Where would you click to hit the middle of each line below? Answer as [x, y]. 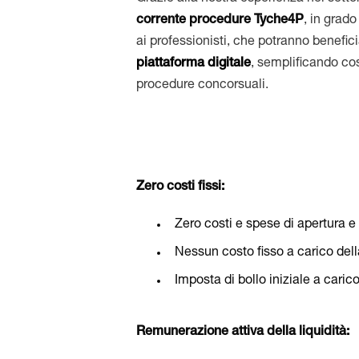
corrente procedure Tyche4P [220, 21]
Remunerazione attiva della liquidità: [243, 333]
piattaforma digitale [194, 64]
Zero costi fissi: [181, 188]
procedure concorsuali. [203, 86]
